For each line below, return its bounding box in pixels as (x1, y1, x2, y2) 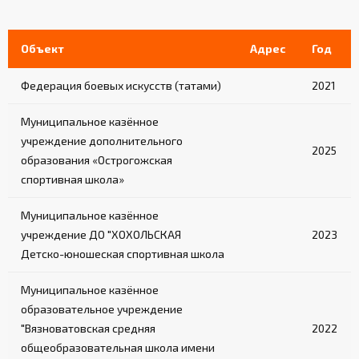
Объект (21, 42, 64, 56)
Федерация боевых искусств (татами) (21, 79, 221, 93)
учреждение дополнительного (21, 134, 183, 148)
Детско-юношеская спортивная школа (21, 247, 224, 261)
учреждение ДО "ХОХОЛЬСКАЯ (21, 228, 181, 242)
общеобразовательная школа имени (21, 341, 215, 355)
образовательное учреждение (21, 302, 183, 317)
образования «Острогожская (21, 153, 172, 167)
